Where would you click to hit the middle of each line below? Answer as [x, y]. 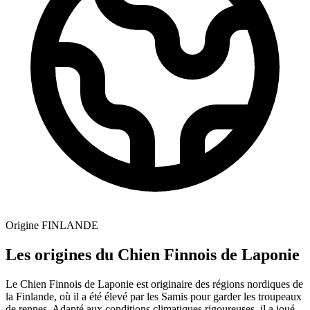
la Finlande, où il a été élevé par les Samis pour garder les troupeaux [154, 296]
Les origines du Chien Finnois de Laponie [153, 254]
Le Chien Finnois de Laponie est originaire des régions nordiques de [154, 284]
